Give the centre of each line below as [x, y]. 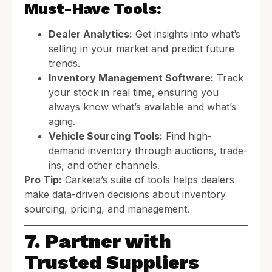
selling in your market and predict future [141, 49]
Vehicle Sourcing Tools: [106, 136]
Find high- [187, 136]
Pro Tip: [43, 180]
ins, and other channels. [104, 165]
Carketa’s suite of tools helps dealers [148, 180]
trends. [64, 63]
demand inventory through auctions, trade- [148, 151]
